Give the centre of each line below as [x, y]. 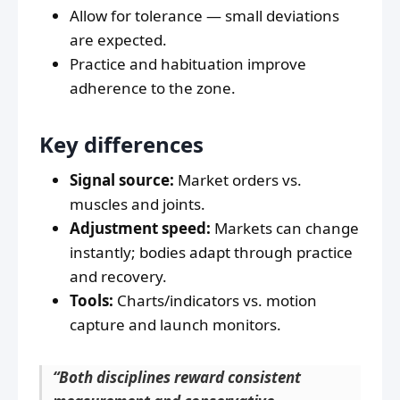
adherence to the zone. [153, 88]
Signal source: [122, 180]
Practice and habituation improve [188, 64]
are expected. [118, 40]
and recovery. [118, 277]
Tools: [92, 301]
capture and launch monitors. [175, 325]
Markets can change [285, 229]
